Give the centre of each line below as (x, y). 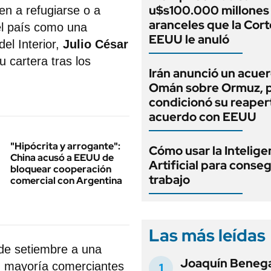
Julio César (96, 44)
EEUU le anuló (189, 39)
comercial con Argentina (66, 181)
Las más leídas (207, 235)
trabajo (169, 180)
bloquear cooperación (61, 169)
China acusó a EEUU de (62, 158)
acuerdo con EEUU (203, 117)
